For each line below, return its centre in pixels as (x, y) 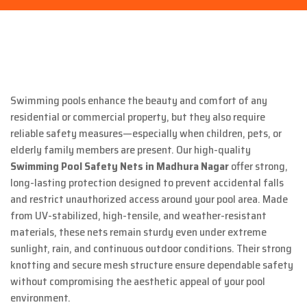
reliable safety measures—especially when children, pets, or (146, 134)
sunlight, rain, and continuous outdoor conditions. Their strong (151, 249)
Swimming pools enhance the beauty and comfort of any (139, 101)
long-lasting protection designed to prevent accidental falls (147, 183)
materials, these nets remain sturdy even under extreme (138, 232)
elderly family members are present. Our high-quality (131, 150)
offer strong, (258, 167)
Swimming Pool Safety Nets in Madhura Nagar (120, 167)
